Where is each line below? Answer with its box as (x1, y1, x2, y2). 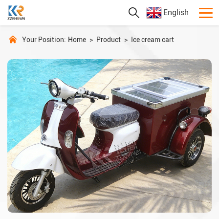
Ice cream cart (131, 36, 174, 44)
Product (96, 36, 121, 44)
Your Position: (22, 36, 66, 44)
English (163, 8, 189, 17)
